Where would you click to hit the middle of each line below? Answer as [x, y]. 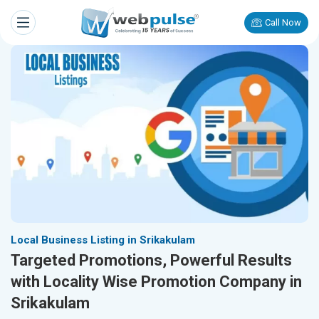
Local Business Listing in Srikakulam [103, 240]
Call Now [283, 22]
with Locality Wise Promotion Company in [156, 282]
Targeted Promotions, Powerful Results [151, 261]
